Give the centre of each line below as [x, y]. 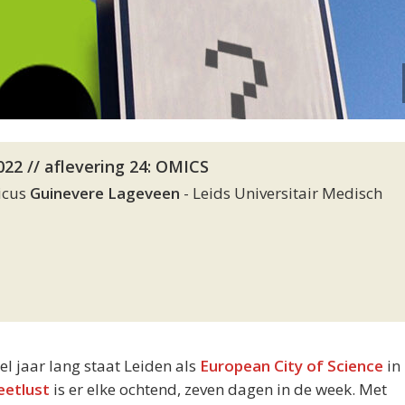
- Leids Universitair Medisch [281, 193]
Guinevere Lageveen [105, 193]
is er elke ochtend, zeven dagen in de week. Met [218, 389]
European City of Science [292, 366]
